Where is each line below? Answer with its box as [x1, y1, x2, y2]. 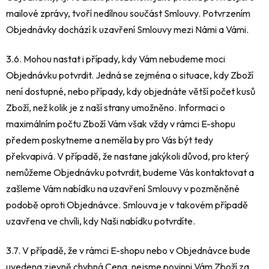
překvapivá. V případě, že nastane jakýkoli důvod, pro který [6, 150, 249, 163]
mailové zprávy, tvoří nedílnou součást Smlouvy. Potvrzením [6, 7, 250, 20]
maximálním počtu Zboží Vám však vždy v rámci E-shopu [6, 118, 235, 130]
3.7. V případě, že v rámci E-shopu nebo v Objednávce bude [6, 244, 250, 257]
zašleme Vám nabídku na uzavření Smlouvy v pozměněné [6, 183, 240, 195]
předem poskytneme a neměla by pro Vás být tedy [6, 134, 213, 147]
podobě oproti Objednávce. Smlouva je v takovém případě [6, 199, 248, 211]
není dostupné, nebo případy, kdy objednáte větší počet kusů [6, 85, 255, 98]
